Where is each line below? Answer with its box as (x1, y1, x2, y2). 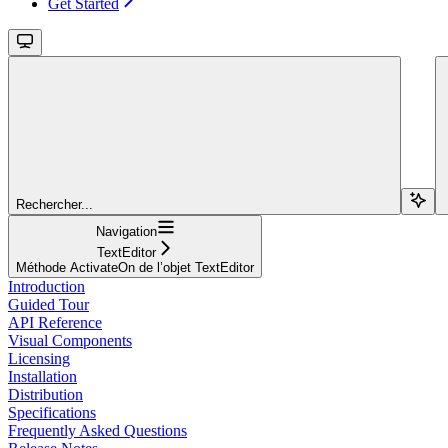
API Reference (8, 313, 102, 331)
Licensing (8, 349, 70, 367)
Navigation (95, 223, 157, 239)
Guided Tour (8, 295, 89, 313)
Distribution (8, 385, 83, 403)
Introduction (8, 277, 85, 295)
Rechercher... (16, 196, 93, 212)
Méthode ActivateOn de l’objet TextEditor (16, 259, 254, 275)
